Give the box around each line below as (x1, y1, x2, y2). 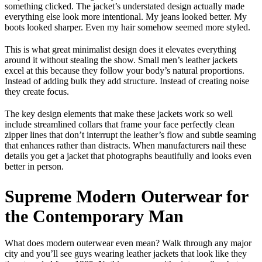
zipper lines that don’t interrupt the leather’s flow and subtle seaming (5, 130, 256, 140)
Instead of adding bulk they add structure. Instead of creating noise (5, 76, 249, 87)
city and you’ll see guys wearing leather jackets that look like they (5, 249, 247, 259)
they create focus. (5, 87, 69, 97)
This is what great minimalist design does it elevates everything (5, 44, 236, 55)
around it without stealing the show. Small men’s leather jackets (5, 55, 237, 65)
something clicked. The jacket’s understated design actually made (5, 1, 244, 12)
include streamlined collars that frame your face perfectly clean (5, 119, 235, 130)
